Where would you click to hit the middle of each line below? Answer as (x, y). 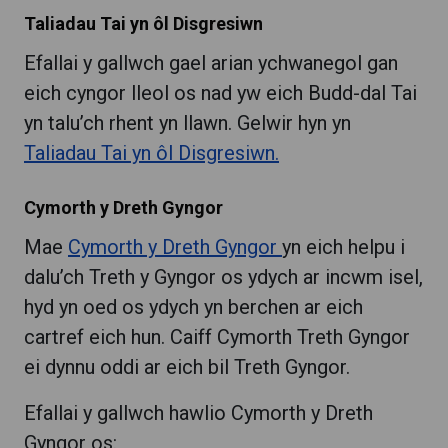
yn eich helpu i (343, 246)
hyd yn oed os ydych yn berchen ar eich (193, 306)
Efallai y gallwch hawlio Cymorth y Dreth (198, 412)
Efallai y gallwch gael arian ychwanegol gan (211, 62)
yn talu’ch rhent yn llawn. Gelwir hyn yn (187, 122)
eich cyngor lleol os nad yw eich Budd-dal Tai (220, 92)
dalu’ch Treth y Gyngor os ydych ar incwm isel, (223, 276)
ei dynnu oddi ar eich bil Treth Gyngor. (187, 366)
